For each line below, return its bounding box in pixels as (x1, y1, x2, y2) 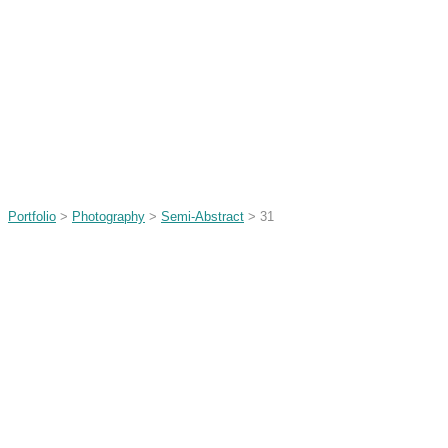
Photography (72, 209, 145, 225)
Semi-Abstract (161, 209, 244, 225)
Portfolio (8, 209, 56, 225)
